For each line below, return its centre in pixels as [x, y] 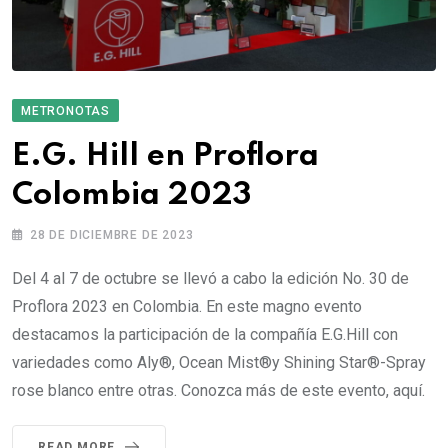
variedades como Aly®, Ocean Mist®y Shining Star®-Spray [219, 363]
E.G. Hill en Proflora [165, 157]
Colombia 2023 [132, 196]
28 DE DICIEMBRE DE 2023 [112, 235]
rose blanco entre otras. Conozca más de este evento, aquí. [218, 391]
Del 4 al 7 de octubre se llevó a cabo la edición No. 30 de [210, 279]
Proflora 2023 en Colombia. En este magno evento [187, 307]
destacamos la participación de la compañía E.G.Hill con [205, 335]
